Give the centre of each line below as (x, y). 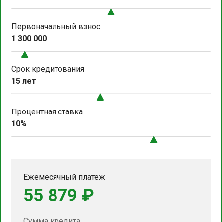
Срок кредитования (48, 69)
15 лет (24, 81)
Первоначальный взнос (56, 26)
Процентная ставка (47, 111)
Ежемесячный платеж (64, 177)
